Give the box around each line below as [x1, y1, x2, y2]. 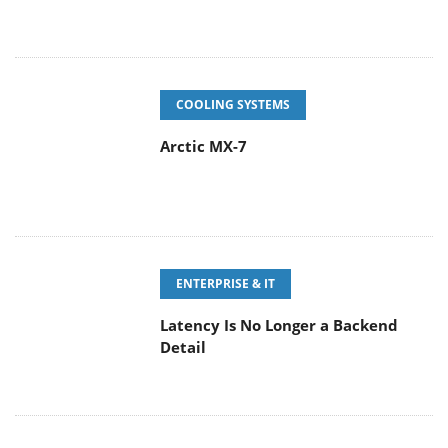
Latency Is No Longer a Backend [160, 315, 398, 336]
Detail [160, 337, 206, 358]
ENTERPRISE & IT [176, 275, 275, 293]
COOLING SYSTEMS [176, 96, 290, 114]
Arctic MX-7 [160, 136, 247, 157]
